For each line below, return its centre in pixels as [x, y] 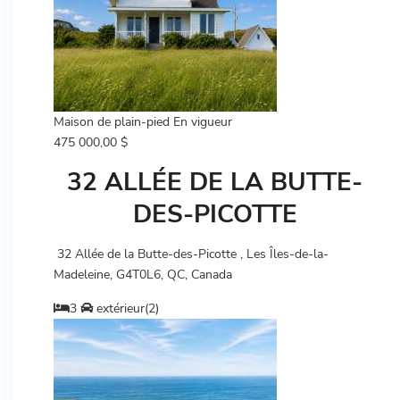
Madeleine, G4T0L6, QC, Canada [143, 275]
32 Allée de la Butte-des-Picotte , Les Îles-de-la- [191, 254]
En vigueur [203, 122]
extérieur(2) [126, 308]
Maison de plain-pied [112, 122]
